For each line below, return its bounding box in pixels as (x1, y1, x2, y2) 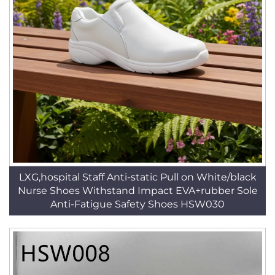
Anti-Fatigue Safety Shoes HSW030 (50, 198, 225, 210)
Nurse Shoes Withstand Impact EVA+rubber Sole (17, 185, 258, 196)
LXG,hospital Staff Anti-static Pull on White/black (18, 171, 257, 183)
